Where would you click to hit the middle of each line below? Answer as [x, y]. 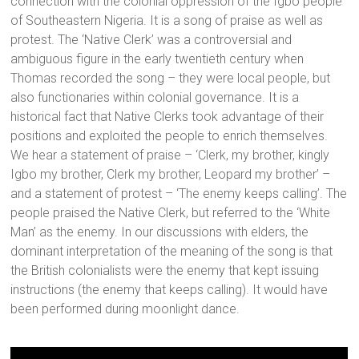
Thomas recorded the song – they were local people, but [171, 79]
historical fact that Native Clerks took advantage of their [167, 117]
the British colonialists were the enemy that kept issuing [165, 271]
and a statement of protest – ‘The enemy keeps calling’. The [179, 194]
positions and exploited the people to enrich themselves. [169, 136]
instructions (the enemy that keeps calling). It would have [169, 290]
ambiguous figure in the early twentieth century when [157, 59]
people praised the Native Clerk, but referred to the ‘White [171, 213]
